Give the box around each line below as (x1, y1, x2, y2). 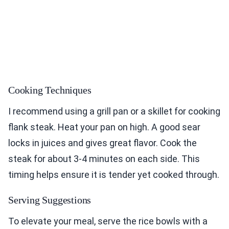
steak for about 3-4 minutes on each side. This (8, 153, 200, 165)
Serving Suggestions (8, 194, 91, 206)
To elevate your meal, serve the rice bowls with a (8, 216, 208, 227)
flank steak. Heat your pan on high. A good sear (8, 122, 200, 133)
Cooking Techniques (8, 84, 91, 96)
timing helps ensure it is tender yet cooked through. (8, 169, 219, 180)
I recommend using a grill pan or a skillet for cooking (8, 106, 220, 117)
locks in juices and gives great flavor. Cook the (8, 138, 197, 149)
